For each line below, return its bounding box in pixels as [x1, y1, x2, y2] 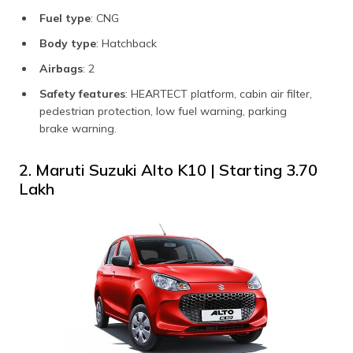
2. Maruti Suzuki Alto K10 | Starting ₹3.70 [19, 159, 318, 180]
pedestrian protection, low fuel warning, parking [39, 103, 287, 118]
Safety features [39, 86, 125, 101]
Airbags [39, 61, 83, 76]
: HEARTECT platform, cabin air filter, [125, 86, 312, 101]
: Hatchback [96, 35, 157, 50]
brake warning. [39, 121, 117, 136]
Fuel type [39, 10, 91, 25]
